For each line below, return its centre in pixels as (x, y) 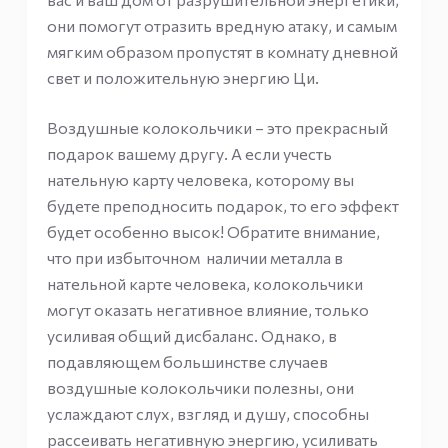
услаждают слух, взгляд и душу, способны (207, 413)
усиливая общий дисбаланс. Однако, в (191, 335)
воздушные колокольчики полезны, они (200, 387)
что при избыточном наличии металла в (194, 257)
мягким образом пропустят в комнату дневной (222, 51)
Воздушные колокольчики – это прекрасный (217, 127)
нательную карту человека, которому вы (200, 179)
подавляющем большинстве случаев (187, 361)
